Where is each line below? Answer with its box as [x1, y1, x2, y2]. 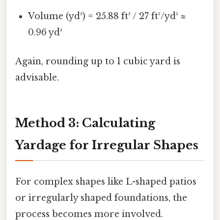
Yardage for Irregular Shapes [15, 138, 198, 153]
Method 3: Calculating [15, 116, 155, 131]
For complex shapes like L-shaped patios [15, 176, 196, 188]
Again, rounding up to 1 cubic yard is [15, 56, 180, 67]
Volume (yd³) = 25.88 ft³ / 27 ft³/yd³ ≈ [28, 11, 186, 22]
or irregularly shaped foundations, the [15, 192, 187, 204]
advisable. [15, 72, 59, 83]
